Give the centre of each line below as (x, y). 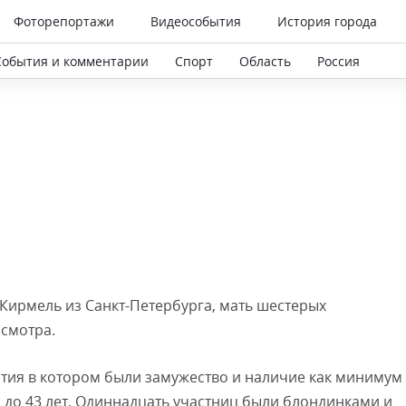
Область (265, 61)
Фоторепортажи (64, 21)
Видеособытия (196, 21)
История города (327, 21)
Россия (338, 61)
